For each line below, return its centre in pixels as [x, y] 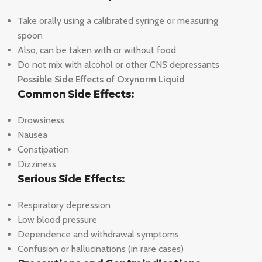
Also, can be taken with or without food [97, 50]
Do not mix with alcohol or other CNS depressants [118, 65]
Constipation [43, 150]
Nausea [32, 135]
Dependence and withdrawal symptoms [98, 235]
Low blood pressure [57, 220]
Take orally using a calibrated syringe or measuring [118, 21]
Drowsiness [41, 120]
